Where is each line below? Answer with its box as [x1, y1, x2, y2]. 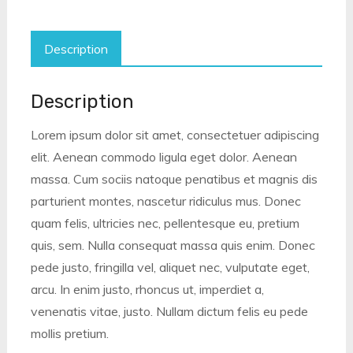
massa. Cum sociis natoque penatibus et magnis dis [30, 171, 318, 188]
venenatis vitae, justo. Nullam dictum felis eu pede [30, 303, 308, 320]
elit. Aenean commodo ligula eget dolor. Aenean [30, 149, 297, 165]
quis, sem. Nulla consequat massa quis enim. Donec [30, 237, 315, 254]
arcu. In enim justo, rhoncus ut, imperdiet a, [30, 281, 264, 298]
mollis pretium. [30, 325, 109, 342]
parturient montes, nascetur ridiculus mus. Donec [30, 193, 301, 210]
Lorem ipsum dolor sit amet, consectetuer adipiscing [30, 127, 319, 143]
